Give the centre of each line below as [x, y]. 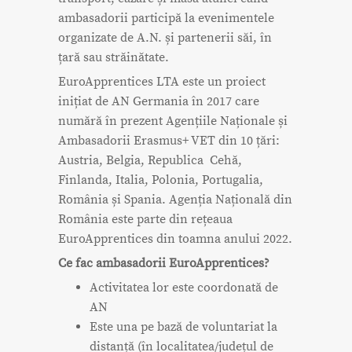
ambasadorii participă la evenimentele [166, 18]
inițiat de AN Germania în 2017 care [159, 102]
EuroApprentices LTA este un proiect [162, 82]
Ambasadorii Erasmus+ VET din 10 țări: [169, 141]
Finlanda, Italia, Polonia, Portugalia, [161, 180]
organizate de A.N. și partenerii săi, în [165, 38]
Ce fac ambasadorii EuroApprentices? [164, 264]
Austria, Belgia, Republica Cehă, [150, 161]
